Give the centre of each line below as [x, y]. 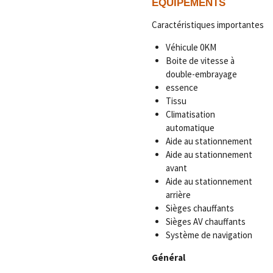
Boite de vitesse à [200, 61]
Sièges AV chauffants [205, 222]
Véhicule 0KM [191, 48]
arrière [178, 195]
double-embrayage [201, 74]
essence [182, 88]
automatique [190, 128]
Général [168, 258]
